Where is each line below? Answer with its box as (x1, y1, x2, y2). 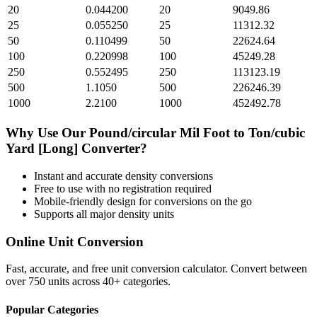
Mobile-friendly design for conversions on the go (34, 195, 252, 207)
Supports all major (34, 207, 118, 220)
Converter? (78, 141, 147, 156)
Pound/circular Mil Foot (89, 125, 230, 141)
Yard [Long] (6, 141, 78, 156)
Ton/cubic (248, 125, 305, 141)
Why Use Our (6, 125, 89, 141)
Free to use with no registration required (34, 182, 212, 195)
